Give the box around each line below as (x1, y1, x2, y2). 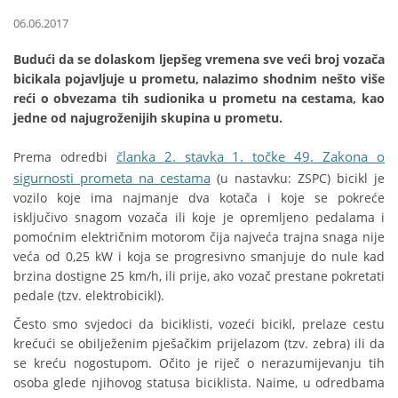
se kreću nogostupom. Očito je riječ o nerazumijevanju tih (13, 354, 385, 372)
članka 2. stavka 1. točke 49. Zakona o (115, 147, 386, 166)
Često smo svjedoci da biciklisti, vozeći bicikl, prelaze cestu (13, 315, 385, 333)
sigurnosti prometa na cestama (13, 169, 211, 187)
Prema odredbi (13, 148, 116, 166)
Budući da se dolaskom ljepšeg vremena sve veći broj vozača (13, 51, 385, 68)
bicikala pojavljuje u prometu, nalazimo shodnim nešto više (13, 70, 385, 88)
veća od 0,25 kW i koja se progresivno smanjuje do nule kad (13, 248, 385, 266)
